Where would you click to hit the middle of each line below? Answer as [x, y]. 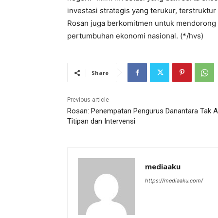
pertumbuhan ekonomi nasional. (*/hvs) [135, 36]
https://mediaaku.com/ [174, 181]
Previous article [88, 100]
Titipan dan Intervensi [101, 121]
